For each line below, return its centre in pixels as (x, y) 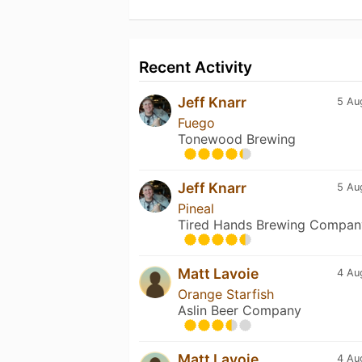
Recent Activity (196, 67)
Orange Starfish (226, 294)
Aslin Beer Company (240, 310)
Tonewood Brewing (237, 139)
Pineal (196, 208)
